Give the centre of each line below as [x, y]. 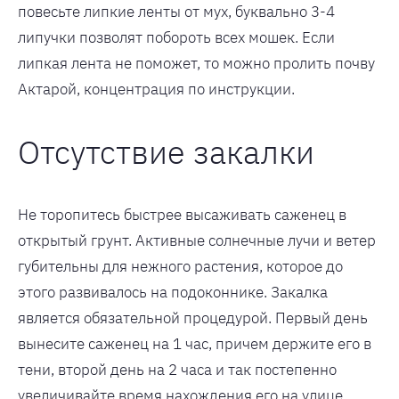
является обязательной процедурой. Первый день [193, 318]
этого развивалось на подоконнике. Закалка [173, 292]
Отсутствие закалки [166, 151]
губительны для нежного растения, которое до [180, 266]
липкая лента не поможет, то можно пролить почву [196, 63]
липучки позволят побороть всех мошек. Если [176, 37]
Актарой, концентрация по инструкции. [156, 89]
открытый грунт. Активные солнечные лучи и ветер [197, 240]
